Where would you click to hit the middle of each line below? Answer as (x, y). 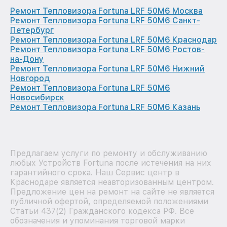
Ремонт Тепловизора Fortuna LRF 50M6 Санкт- (105, 21)
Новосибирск (37, 98)
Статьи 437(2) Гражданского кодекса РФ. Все (102, 211)
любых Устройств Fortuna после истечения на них (111, 163)
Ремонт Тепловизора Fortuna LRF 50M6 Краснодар (113, 40)
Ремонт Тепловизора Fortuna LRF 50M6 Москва (106, 11)
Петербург (32, 30)
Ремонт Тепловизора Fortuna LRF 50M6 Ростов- (107, 50)
